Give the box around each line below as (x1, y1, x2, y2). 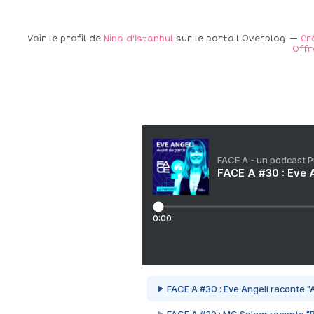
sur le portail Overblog (173, 34, 285, 45)
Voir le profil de (27, 34, 104, 45)
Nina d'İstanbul (104, 34, 173, 45)
